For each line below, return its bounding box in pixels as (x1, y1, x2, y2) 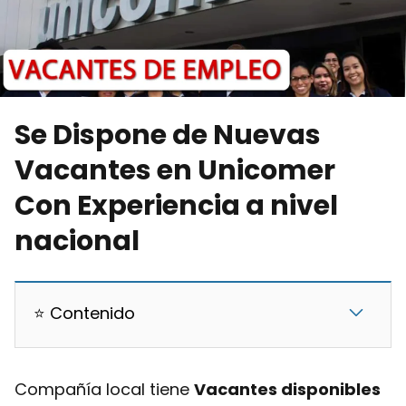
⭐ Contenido (34, 302, 135, 325)
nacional (14, 222, 140, 261)
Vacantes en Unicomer (14, 151, 335, 190)
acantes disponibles (206, 378, 381, 401)
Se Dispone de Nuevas (14, 116, 321, 155)
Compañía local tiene (14, 378, 194, 401)
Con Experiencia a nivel (14, 187, 338, 226)
